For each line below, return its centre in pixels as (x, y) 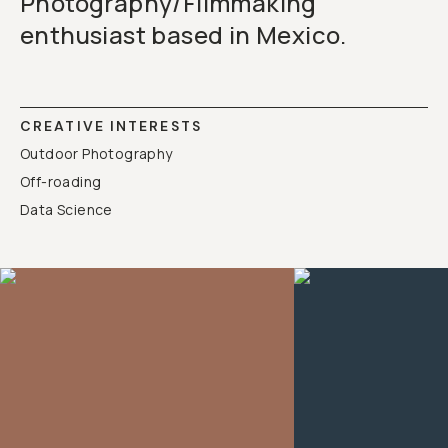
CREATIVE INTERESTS (111, 126)
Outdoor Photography (96, 153)
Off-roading (61, 181)
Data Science (66, 209)
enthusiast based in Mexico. (183, 34)
